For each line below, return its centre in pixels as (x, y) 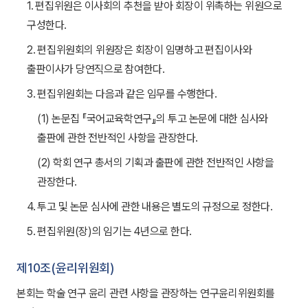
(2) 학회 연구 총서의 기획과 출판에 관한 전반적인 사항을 (156, 163)
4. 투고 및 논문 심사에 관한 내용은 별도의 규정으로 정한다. (150, 207)
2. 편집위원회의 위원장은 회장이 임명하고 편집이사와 (140, 50)
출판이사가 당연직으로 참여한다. (96, 69)
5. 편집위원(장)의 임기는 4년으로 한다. (109, 231)
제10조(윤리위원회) (66, 268)
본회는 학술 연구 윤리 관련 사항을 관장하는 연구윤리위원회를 (146, 293)
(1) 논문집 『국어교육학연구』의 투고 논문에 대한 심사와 (153, 119)
